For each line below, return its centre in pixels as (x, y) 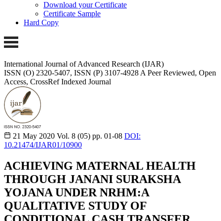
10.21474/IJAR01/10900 (43, 145)
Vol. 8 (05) (74, 136)
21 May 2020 (34, 136)
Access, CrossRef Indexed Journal (57, 81)
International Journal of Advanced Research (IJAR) (84, 64)
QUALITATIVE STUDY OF (75, 205)
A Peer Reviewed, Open (178, 73)
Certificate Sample (72, 14)
